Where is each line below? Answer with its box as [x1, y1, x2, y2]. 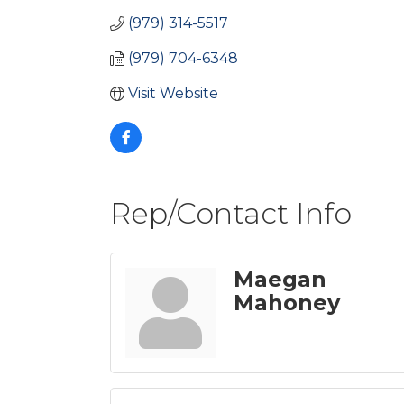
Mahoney [234, 289, 340, 316]
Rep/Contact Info [110, 196, 352, 231]
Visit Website [128, 85, 218, 102]
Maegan [234, 266, 326, 292]
